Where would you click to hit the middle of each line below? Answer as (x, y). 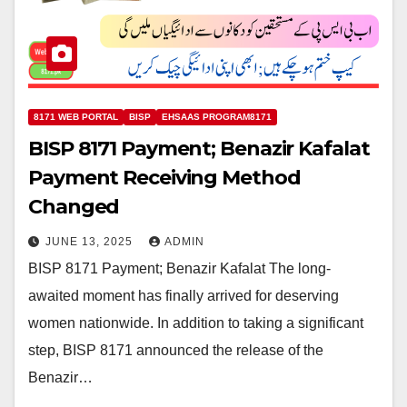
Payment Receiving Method (164, 178)
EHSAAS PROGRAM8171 (217, 117)
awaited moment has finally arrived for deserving (184, 296)
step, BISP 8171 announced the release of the (176, 351)
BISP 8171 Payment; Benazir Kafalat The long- (179, 269)
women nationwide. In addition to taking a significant (196, 323)
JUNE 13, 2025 (91, 242)
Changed (74, 207)
